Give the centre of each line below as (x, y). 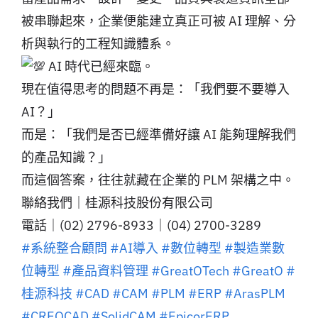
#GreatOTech (190, 270)
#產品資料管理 (105, 270)
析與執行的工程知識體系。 (98, 43)
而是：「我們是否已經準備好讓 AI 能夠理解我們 (158, 134)
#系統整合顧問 (64, 248)
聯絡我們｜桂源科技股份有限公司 (117, 202)
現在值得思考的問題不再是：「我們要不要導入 (155, 89)
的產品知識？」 (66, 157)
